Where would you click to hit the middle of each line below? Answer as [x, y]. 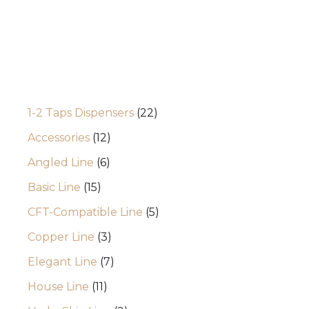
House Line [58, 287]
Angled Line [60, 163]
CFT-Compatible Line [85, 212]
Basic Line [54, 188]
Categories [52, 80]
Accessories [58, 138]
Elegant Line [62, 262]
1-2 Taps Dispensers [80, 113]
